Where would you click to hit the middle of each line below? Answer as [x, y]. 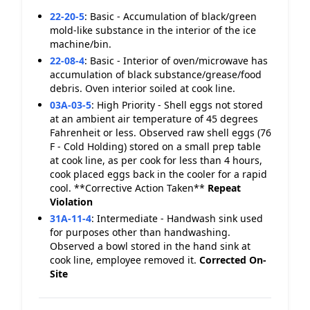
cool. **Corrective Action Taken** [129, 188]
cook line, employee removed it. [125, 260]
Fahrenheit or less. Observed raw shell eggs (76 [161, 133]
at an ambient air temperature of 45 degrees [154, 119]
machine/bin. [81, 44]
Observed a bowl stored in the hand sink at [150, 246]
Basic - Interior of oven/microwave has [179, 61]
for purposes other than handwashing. [140, 232]
